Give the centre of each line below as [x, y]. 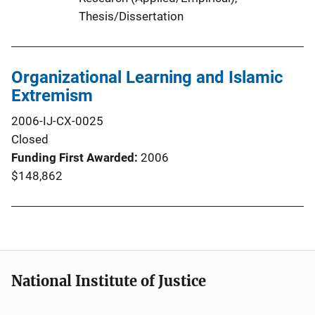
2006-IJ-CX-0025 [57, 121]
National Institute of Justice [109, 281]
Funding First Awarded [73, 157]
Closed [30, 139]
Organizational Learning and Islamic [147, 77]
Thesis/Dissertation [131, 16]
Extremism [52, 96]
